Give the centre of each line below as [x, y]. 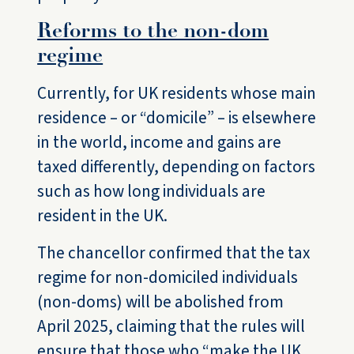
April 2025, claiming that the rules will [171, 327]
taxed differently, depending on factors [177, 167]
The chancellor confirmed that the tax [174, 253]
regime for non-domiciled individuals [168, 278]
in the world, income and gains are [160, 143]
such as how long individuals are [152, 192]
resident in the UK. [103, 216]
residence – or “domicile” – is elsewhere [177, 118]
